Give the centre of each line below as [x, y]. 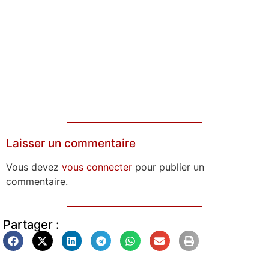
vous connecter [97, 167]
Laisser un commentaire [71, 144]
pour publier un [168, 167]
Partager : [31, 225]
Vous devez [34, 167]
